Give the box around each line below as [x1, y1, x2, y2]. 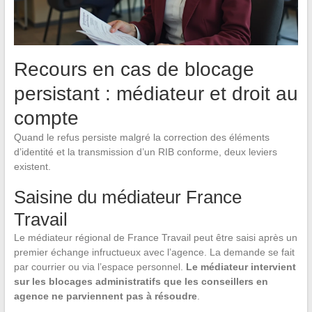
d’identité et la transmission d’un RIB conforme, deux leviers [13, 146, 277, 158]
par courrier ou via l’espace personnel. [13, 261, 186, 273]
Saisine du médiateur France [13, 187, 242, 208]
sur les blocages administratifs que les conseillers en [13, 276, 268, 288]
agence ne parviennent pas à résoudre [13, 290, 197, 302]
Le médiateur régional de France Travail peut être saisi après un [13, 232, 297, 244]
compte [13, 107, 79, 130]
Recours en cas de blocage [13, 58, 254, 81]
